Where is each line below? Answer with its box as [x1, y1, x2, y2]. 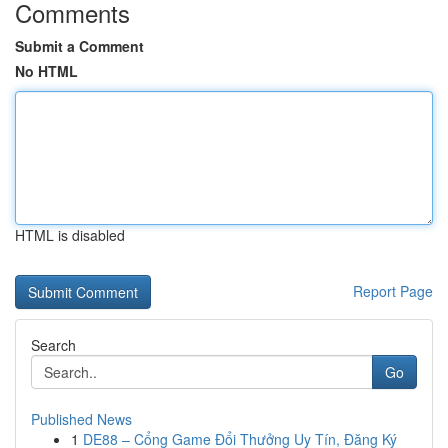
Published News [31, 409, 132, 429]
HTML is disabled [15, 225, 125, 245]
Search [31, 335, 76, 355]
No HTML [15, 61, 78, 81]
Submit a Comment [15, 36, 144, 56]
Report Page [353, 281, 433, 301]
